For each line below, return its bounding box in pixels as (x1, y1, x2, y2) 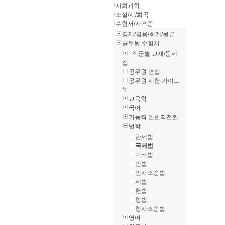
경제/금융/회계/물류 (122, 31, 175, 38)
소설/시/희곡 (116, 11, 149, 18)
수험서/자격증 (116, 20, 153, 27)
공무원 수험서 (122, 40, 160, 47)
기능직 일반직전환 (129, 114, 178, 121)
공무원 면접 (129, 68, 160, 75)
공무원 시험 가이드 (129, 77, 180, 84)
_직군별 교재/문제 (129, 50, 177, 57)
